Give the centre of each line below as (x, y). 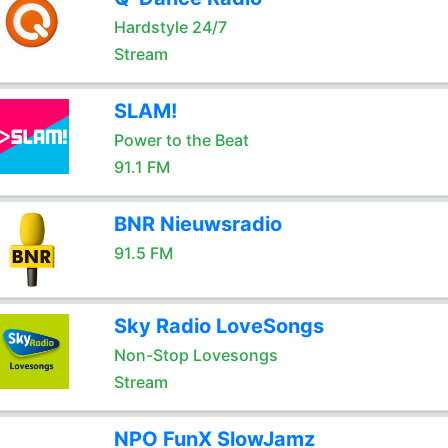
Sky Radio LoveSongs (218, 326)
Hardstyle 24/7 (170, 27)
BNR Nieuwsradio (197, 224)
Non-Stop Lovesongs (195, 355)
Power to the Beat (181, 140)
